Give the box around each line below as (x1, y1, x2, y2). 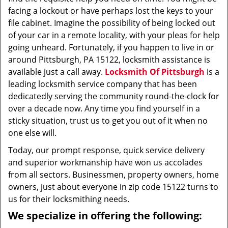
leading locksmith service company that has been (8, 78, 197, 90)
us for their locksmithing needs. (8, 193, 129, 205)
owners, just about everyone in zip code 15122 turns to (8, 181, 218, 192)
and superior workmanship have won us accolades (8, 157, 203, 168)
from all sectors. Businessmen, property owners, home (8, 169, 219, 180)
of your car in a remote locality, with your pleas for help (8, 30, 220, 41)
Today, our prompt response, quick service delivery (8, 145, 205, 156)
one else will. (8, 127, 56, 138)
